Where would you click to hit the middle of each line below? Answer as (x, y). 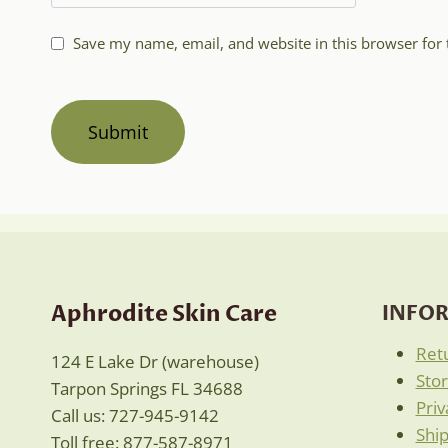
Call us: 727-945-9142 (135, 415)
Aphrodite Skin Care (164, 314)
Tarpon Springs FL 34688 (147, 388)
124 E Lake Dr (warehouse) (155, 361)
